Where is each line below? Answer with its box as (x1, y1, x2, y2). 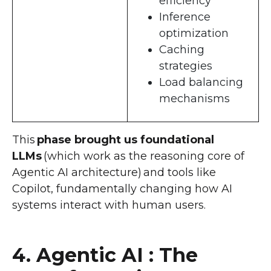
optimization (159, 26, 229, 40)
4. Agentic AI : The (12, 243, 198, 267)
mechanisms (159, 91, 230, 105)
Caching (159, 42, 204, 56)
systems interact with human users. (12, 198, 206, 212)
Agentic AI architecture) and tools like (12, 165, 216, 179)
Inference (159, 10, 211, 24)
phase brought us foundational (35, 132, 214, 146)
